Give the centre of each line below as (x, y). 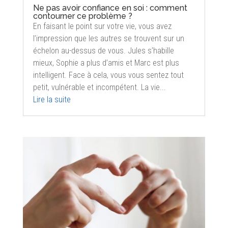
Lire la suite (52, 99)
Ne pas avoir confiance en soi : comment (110, 8)
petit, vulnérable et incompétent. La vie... (99, 87)
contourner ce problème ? (82, 16)
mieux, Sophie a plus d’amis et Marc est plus (106, 63)
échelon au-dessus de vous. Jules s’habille (103, 50)
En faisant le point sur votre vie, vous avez (102, 26)
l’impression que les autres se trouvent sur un (108, 38)
